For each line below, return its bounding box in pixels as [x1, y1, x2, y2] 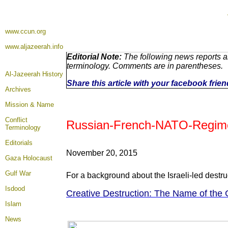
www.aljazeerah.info [5, 43, 63, 50]
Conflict [5, 116, 27, 124]
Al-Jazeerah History [5, 70, 63, 78]
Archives [5, 85, 31, 93]
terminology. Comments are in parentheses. [67, 62, 223, 70]
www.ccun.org [5, 27, 46, 35]
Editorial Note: [67, 52, 122, 61]
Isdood [5, 185, 25, 192]
